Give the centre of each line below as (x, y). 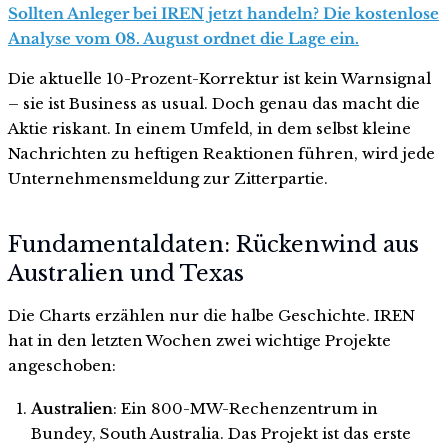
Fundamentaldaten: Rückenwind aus (213, 244)
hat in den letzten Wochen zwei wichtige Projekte (199, 340)
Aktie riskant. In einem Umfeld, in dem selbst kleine (209, 129)
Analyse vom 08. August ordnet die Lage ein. (183, 39)
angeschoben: (62, 365)
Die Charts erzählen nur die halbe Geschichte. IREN (211, 315)
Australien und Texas (126, 273)
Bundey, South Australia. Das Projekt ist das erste (220, 434)
